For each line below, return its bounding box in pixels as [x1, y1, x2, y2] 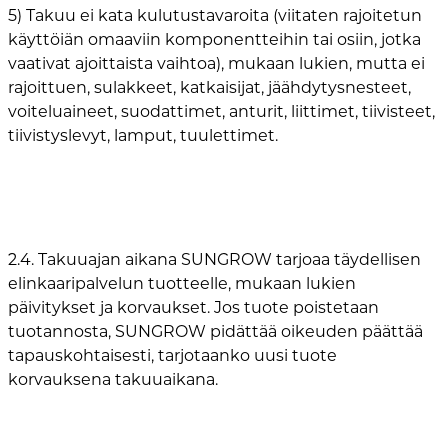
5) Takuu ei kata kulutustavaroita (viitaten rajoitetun [8, 6, 422, 26]
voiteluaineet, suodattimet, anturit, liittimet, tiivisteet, [8, 102, 435, 122]
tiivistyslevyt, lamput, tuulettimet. [8, 126, 278, 146]
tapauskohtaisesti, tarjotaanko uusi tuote [8, 346, 337, 366]
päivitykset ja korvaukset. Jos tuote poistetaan [8, 298, 379, 318]
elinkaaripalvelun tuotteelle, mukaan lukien [8, 274, 356, 294]
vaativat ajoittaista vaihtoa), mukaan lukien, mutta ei [8, 54, 425, 74]
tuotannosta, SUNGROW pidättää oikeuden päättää [8, 322, 423, 342]
